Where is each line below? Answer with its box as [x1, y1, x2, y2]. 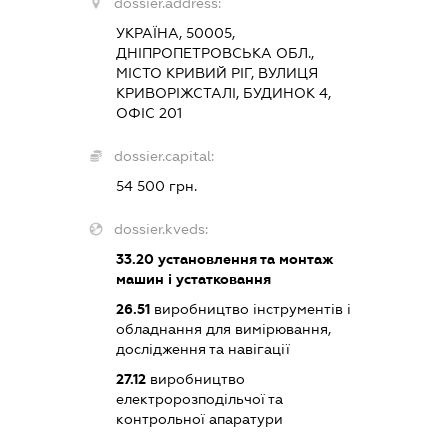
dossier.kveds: [113, 220, 208, 237]
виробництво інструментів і [149, 300, 351, 317]
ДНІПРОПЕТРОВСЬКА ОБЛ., [115, 44, 314, 61]
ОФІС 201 [115, 104, 182, 121]
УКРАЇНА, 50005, [115, 24, 235, 41]
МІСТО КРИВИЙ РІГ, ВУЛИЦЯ [115, 64, 318, 81]
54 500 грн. [115, 177, 197, 194]
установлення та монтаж [153, 250, 334, 267]
